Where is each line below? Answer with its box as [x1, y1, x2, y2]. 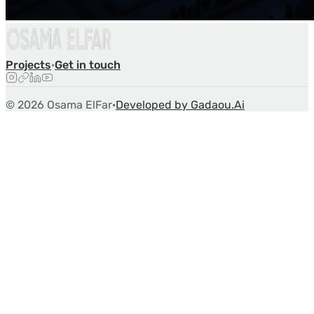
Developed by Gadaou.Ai [116, 97, 245, 111]
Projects [6, 57, 51, 71]
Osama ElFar [44, 97, 112, 111]
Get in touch [55, 57, 121, 71]
